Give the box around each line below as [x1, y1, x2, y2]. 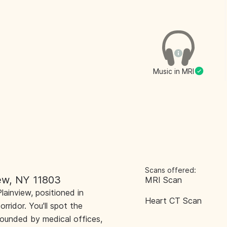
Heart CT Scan [145, 196, 202, 206]
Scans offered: [145, 166, 197, 174]
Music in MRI [153, 66, 194, 75]
